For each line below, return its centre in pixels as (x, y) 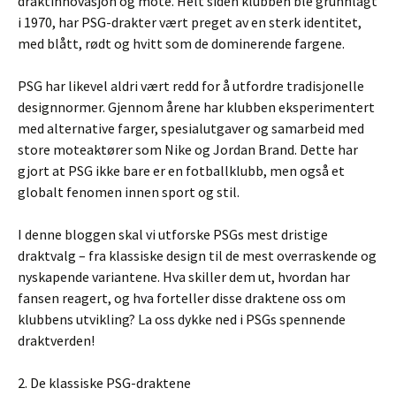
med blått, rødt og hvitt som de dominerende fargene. (181, 43)
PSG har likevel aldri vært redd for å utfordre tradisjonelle (191, 86)
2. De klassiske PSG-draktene (104, 383)
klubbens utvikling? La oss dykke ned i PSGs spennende (182, 319)
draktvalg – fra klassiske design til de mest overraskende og (197, 255)
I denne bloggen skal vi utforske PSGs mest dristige (173, 234)
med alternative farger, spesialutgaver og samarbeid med (191, 128)
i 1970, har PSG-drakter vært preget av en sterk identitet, (190, 22)
